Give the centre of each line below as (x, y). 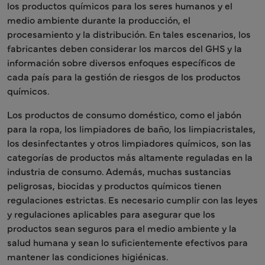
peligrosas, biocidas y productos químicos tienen (114, 185)
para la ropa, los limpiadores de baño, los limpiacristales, (131, 128)
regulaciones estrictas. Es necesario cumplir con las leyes (132, 199)
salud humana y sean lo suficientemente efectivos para (127, 242)
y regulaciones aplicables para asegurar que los (111, 213)
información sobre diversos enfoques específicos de (121, 62)
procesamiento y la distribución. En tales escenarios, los (129, 33)
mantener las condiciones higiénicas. (88, 256)
